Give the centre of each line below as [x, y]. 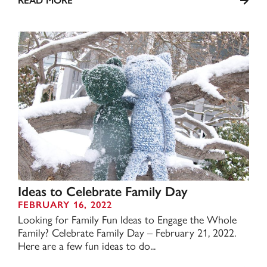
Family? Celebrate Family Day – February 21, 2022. [127, 232]
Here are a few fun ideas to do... [87, 245]
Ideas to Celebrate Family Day [103, 192]
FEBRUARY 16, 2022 [65, 205]
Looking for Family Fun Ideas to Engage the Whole [127, 219]
